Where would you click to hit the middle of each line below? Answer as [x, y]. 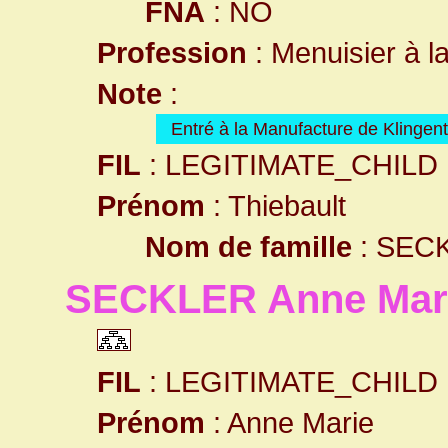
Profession [172, 52]
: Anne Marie [289, 422]
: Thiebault [275, 205]
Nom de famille [248, 246]
